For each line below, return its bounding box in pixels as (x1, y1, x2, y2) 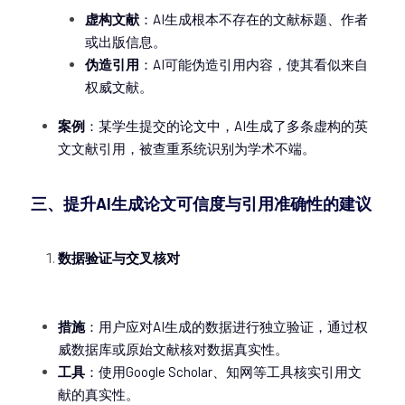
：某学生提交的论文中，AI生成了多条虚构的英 (85, 118, 368, 134)
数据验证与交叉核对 (58, 250, 180, 266)
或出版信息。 (85, 33, 166, 50)
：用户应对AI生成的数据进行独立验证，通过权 (85, 318, 368, 334)
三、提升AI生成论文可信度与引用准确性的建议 (31, 193, 372, 213)
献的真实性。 (58, 386, 139, 402)
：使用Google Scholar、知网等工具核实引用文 (85, 363, 362, 380)
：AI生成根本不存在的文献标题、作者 (139, 11, 368, 27)
